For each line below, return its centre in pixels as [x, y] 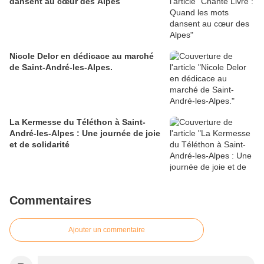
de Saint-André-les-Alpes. [61, 67]
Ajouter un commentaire [107, 230]
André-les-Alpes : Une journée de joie [85, 133]
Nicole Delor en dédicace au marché [82, 56]
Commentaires [50, 201]
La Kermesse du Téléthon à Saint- [77, 122]
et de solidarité [39, 145]
